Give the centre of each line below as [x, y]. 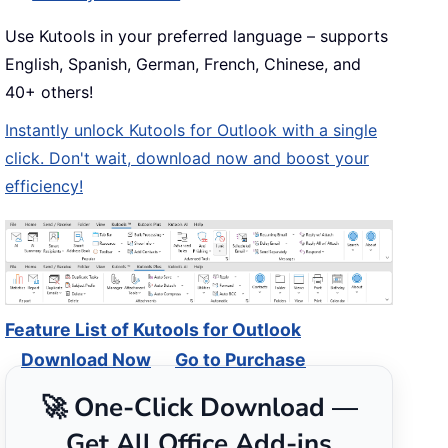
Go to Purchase [240, 359]
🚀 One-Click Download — [199, 407]
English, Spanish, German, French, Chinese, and [183, 64]
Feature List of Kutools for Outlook [153, 329]
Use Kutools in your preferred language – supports [196, 36]
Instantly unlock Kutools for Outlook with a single [191, 130]
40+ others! [49, 92]
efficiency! [44, 186]
